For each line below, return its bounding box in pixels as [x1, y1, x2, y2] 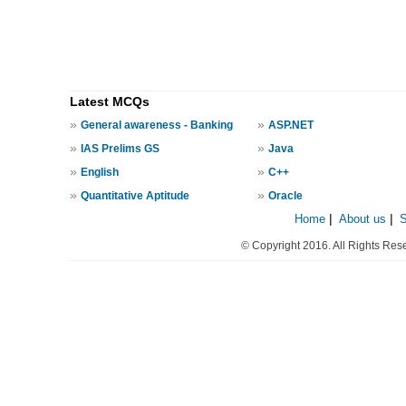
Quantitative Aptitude [80, 189, 189, 202]
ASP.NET [267, 119, 314, 131]
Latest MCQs [69, 95, 150, 109]
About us [339, 212, 386, 226]
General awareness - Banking [80, 119, 233, 131]
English [80, 166, 119, 179]
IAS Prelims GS [80, 142, 159, 155]
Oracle [267, 189, 303, 202]
